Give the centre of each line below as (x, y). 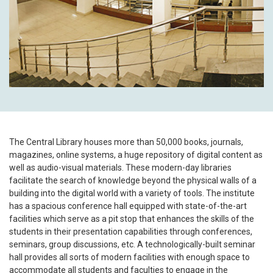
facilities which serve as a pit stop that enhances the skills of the (132, 218)
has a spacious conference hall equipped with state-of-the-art (128, 206)
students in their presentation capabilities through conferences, (131, 231)
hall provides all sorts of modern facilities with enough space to (129, 257)
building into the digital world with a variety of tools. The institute (132, 193)
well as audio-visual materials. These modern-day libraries (120, 167)
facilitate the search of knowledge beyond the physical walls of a (133, 180)
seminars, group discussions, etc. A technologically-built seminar (132, 244)
